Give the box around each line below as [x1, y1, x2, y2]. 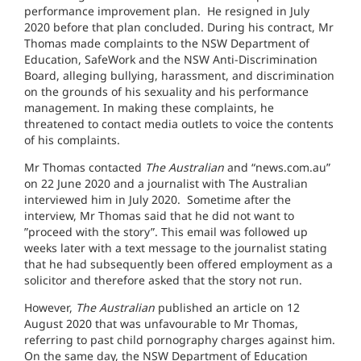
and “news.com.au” [224, 160, 330, 175]
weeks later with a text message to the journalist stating [24, 240, 327, 255]
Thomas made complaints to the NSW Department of [24, 35, 309, 51]
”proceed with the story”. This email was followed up [24, 224, 308, 239]
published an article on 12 [155, 300, 300, 315]
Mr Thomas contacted [24, 160, 145, 175]
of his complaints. [24, 132, 120, 147]
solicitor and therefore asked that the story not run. [24, 272, 302, 288]
